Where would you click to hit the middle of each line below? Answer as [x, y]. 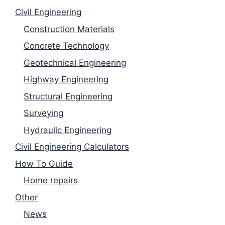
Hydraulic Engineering [68, 130]
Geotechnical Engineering [75, 63]
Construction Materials [69, 29]
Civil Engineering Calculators [72, 147]
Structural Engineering [68, 96]
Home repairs [51, 181]
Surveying [43, 113]
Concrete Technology [66, 46]
